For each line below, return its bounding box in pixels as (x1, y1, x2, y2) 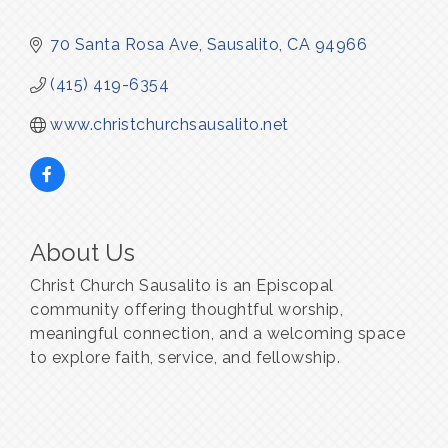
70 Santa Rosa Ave (50, 35, 199, 55)
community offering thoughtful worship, (30, 300, 343, 320)
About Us (30, 238, 135, 268)
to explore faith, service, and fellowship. (30, 348, 340, 368)
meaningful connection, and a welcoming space (30, 324, 405, 344)
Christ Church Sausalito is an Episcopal (30, 276, 334, 296)
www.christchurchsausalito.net (50, 115, 289, 135)
